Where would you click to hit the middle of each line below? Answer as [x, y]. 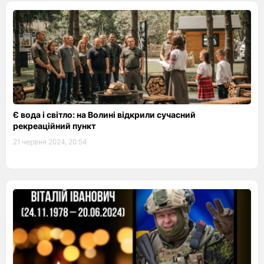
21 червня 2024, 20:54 [50, 142]
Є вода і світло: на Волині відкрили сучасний [104, 115]
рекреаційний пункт [55, 126]
